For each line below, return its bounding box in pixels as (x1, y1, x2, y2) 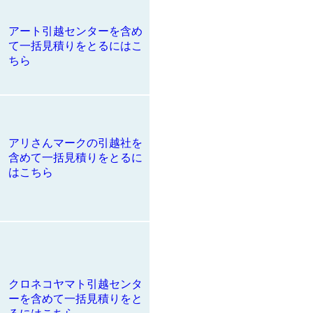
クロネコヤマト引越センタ (8, 277, 143, 290)
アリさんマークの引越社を (8, 136, 143, 149)
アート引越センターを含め (8, 24, 143, 37)
